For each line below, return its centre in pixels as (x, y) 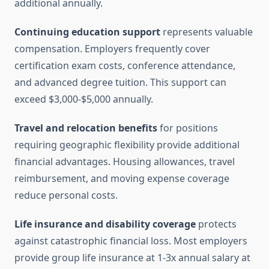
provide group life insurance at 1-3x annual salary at (132, 258)
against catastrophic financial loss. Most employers (131, 241)
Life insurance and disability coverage (105, 224)
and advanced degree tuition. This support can (120, 83)
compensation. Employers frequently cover (112, 49)
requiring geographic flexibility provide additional (127, 145)
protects (216, 224)
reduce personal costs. (66, 195)
